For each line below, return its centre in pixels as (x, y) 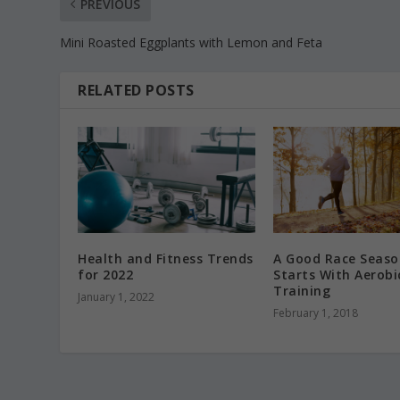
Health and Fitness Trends (166, 259)
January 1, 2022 (117, 297)
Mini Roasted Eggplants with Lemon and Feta (192, 43)
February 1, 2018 (316, 313)
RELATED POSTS (136, 91)
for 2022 (106, 275)
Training (302, 291)
